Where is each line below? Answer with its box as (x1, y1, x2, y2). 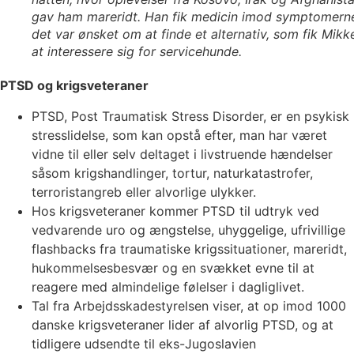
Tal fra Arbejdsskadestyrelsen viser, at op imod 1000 (32, 297, 346, 314)
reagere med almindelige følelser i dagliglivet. (32, 278, 304, 295)
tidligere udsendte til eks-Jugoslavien (32, 335, 256, 352)
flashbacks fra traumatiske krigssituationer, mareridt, (32, 240, 347, 257)
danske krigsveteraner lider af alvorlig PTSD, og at (32, 316, 333, 333)
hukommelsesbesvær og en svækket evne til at (32, 259, 314, 276)
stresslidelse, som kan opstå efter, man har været (32, 126, 327, 143)
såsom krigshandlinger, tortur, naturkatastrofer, (32, 164, 313, 181)
